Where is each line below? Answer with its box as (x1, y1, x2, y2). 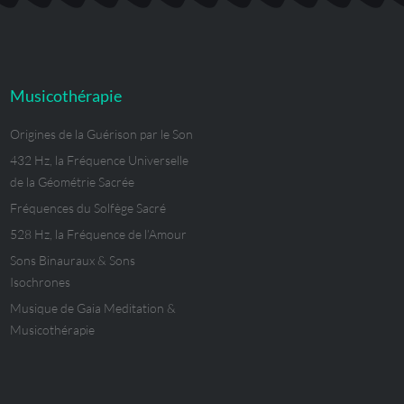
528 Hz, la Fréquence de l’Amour (10, 226, 187, 243)
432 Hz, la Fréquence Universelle (10, 152, 188, 169)
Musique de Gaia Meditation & (10, 300, 176, 317)
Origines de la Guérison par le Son (10, 126, 193, 142)
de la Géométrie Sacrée (10, 174, 134, 190)
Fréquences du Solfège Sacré (10, 200, 166, 216)
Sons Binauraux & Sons (10, 252, 135, 269)
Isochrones (10, 274, 70, 290)
